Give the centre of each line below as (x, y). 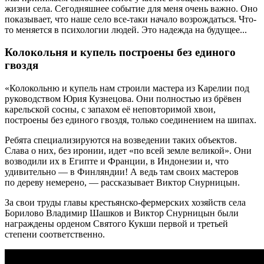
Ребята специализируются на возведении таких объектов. (121, 140)
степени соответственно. (55, 234)
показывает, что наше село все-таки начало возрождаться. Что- (131, 19)
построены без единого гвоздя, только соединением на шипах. (131, 120)
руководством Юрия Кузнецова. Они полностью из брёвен (123, 99)
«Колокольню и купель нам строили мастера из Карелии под (127, 88)
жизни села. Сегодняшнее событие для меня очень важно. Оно (131, 8)
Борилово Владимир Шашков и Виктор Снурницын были (122, 213)
